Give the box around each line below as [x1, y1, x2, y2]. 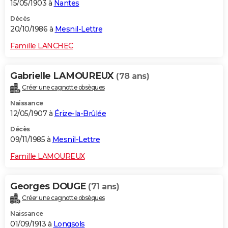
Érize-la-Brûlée [54, 108, 106, 118]
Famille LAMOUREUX [10, 151, 85, 161]
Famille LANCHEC [10, 41, 73, 51]
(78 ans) [116, 71, 149, 81]
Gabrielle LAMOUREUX [10, 70, 116, 82]
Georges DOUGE [10, 180, 88, 192]
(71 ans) [88, 181, 119, 191]
